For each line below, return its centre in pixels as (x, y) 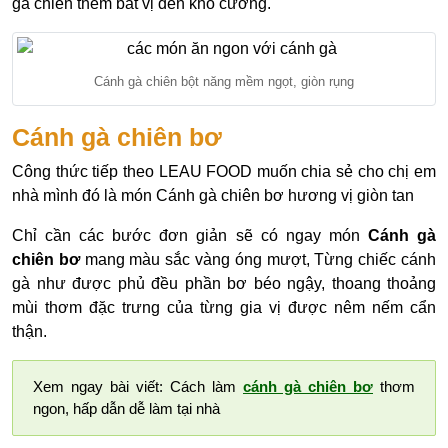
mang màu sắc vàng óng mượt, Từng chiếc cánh (258, 260)
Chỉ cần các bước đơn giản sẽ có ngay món (190, 236)
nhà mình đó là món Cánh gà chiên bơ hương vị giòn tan (213, 196)
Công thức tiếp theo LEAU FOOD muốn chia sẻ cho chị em (224, 172)
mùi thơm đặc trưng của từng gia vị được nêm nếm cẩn (224, 308)
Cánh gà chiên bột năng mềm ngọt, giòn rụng (224, 81)
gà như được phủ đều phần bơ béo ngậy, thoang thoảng (224, 284)
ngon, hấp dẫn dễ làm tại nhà (126, 409)
